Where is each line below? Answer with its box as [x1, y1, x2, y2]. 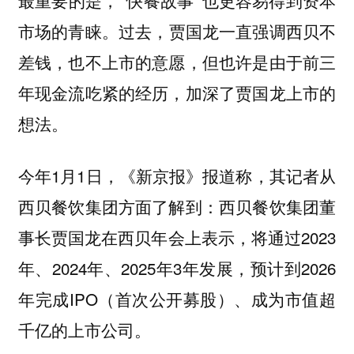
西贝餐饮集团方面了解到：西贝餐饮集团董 [17, 194, 337, 219]
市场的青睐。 [17, 19, 119, 43]
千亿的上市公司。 [17, 318, 151, 342]
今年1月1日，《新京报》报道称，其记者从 [17, 164, 337, 188]
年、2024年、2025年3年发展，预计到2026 [17, 256, 337, 281]
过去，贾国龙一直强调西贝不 [119, 18, 337, 43]
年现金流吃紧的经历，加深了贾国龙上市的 [17, 80, 337, 104]
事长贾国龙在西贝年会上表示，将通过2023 [17, 225, 337, 250]
